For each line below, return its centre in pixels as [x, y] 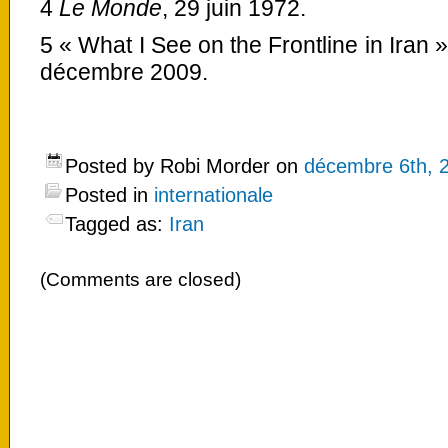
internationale [213, 194]
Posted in [109, 194]
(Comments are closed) [140, 279]
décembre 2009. [124, 71]
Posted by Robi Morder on [184, 165]
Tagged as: [117, 223]
